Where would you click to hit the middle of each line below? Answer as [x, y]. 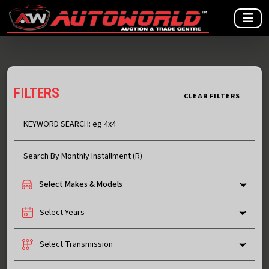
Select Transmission [76, 244]
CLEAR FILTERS [212, 96]
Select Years [62, 213]
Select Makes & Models [81, 184]
